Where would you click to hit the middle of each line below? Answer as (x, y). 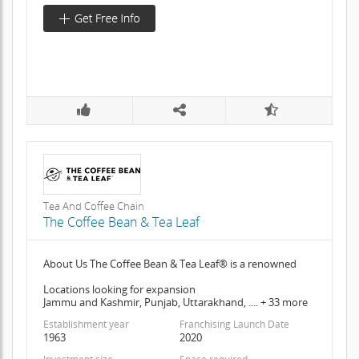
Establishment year (86, 324)
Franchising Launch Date (234, 324)
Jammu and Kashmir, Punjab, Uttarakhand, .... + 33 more (175, 302)
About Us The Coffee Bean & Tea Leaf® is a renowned (169, 263)
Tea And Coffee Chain (93, 206)
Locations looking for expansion (119, 289)
